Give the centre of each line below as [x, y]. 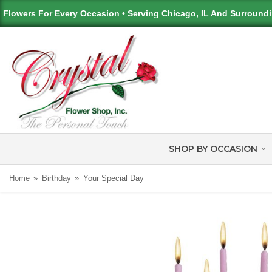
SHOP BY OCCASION [213, 149]
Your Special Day [113, 178]
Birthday [56, 178]
